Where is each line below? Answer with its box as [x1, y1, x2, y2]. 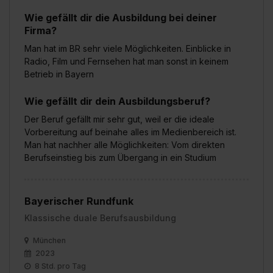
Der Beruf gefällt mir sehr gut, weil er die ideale [24, 113, 214, 124]
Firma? [24, 24, 57, 37]
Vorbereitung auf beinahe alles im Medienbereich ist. [24, 126, 236, 137]
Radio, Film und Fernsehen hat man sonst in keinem [24, 55, 229, 66]
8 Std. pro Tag [33, 261, 86, 271]
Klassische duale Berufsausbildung [24, 212, 176, 223]
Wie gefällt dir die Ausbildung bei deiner [24, 11, 217, 24]
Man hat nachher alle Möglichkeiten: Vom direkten [24, 139, 225, 150]
